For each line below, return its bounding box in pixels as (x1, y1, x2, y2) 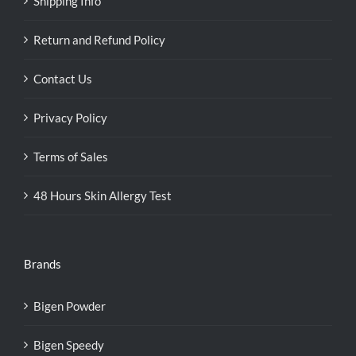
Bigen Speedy (33, 338, 104, 352)
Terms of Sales (33, 149, 108, 164)
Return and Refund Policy (33, 33, 165, 47)
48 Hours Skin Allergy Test (33, 188, 172, 203)
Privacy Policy (33, 110, 107, 125)
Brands (24, 257, 61, 271)
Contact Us (33, 72, 92, 86)
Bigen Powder (33, 299, 106, 313)
